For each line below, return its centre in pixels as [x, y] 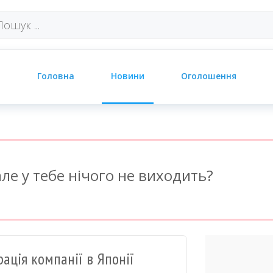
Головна [55, 76]
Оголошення [208, 76]
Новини [127, 76]
